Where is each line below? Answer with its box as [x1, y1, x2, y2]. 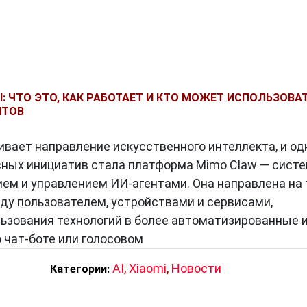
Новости [171, 261, 221, 275]
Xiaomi [128, 261, 167, 275]
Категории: [49, 262, 110, 275]
